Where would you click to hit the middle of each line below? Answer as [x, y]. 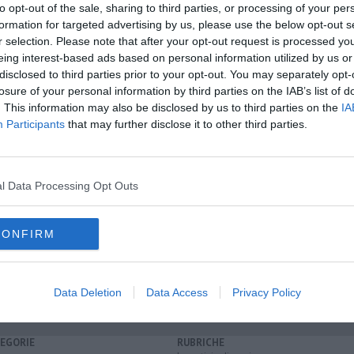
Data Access [177, 292]
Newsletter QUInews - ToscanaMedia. [197, 130]
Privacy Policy [266, 292]
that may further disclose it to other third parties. [186, 124]
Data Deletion [87, 292]
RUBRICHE [201, 343]
